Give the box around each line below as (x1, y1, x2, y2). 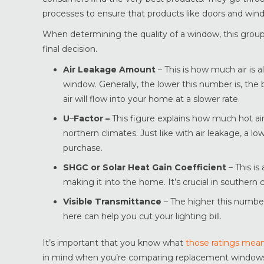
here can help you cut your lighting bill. (63, 211, 222, 222)
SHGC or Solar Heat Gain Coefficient (63, 162, 229, 173)
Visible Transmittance (63, 196, 164, 207)
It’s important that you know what (42, 237, 186, 248)
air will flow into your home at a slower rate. (63, 94, 240, 104)
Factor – (74, 113, 112, 124)
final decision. (42, 44, 97, 54)
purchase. (63, 143, 103, 153)
